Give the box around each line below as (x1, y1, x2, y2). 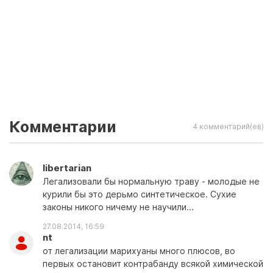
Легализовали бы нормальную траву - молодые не (43, 176, 260, 186)
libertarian (43, 162, 91, 174)
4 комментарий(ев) (193, 122, 264, 131)
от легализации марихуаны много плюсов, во (43, 246, 235, 256)
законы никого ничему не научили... (43, 202, 194, 212)
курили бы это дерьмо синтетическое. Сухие (43, 189, 236, 199)
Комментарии (9, 118, 116, 136)
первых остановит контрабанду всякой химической (43, 258, 263, 269)
